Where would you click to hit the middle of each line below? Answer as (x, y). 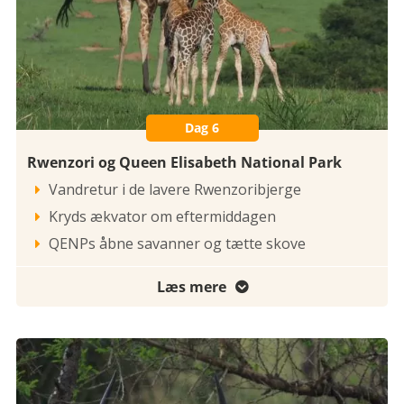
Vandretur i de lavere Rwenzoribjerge (175, 190)
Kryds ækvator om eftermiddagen (162, 217)
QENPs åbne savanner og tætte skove (177, 244)
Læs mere (191, 287)
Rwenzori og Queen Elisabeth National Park (184, 163)
